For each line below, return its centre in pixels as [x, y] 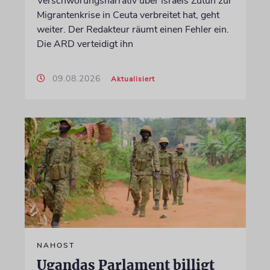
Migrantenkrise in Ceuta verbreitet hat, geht [128, 15]
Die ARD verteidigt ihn [85, 44]
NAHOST [55, 245]
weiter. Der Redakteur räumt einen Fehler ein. [133, 29]
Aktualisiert [133, 79]
